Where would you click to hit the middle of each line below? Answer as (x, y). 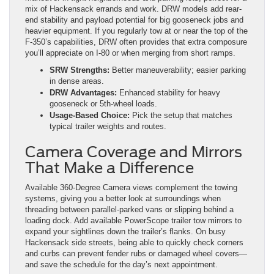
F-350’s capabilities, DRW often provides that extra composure (136, 42)
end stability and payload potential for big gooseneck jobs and (134, 20)
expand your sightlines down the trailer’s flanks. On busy (125, 232)
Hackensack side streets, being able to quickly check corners (134, 243)
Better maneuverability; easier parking (178, 70)
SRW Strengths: (80, 70)
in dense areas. (77, 81)
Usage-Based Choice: (90, 116)
